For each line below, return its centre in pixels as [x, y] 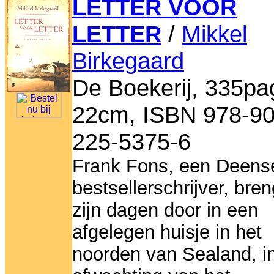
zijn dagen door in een [165, 210]
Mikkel [214, 34]
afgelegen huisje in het [167, 232]
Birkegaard [128, 61]
